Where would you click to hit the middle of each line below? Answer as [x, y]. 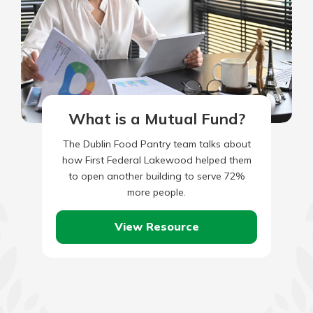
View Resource [156, 227]
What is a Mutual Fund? [156, 118]
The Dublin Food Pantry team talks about [156, 144]
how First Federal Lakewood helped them [156, 160]
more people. [156, 192]
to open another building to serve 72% [156, 176]
